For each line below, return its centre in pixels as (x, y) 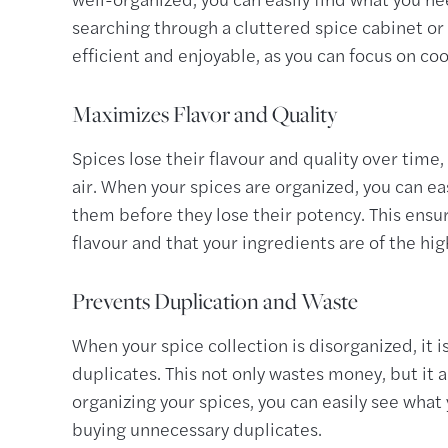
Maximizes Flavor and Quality (205, 114)
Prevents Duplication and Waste (215, 301)
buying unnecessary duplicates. (197, 429)
